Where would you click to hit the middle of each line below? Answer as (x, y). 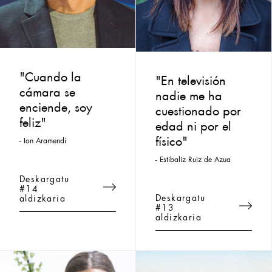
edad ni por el (193, 124)
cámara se (47, 90)
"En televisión (191, 79)
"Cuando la (50, 74)
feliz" (33, 120)
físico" (172, 139)
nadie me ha (189, 94)
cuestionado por (198, 109)
